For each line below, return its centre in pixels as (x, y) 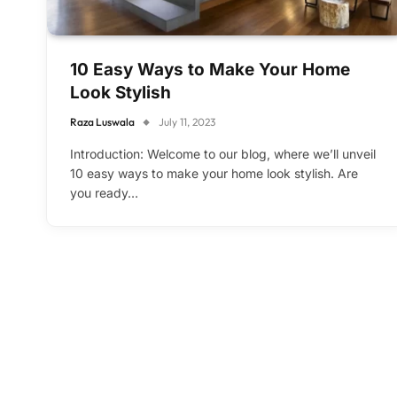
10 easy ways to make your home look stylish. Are (214, 174)
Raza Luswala (102, 122)
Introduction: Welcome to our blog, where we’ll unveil (223, 154)
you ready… (104, 193)
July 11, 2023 (187, 122)
